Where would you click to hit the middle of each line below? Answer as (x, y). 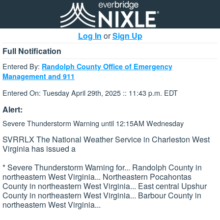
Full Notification (32, 51)
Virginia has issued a (39, 149)
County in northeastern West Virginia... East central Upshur (105, 186)
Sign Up (127, 36)
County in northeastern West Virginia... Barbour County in (102, 195)
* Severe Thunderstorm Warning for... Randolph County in (102, 167)
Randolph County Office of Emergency (107, 66)
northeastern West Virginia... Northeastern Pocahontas (97, 177)
